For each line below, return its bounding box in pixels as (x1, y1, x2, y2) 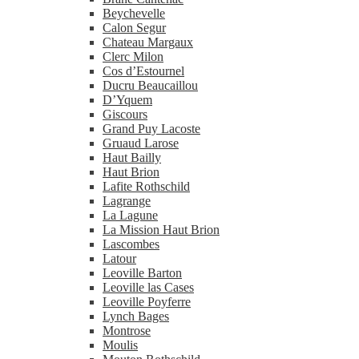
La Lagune (103, 208, 158, 222)
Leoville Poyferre (103, 294, 191, 309)
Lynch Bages (103, 309, 169, 323)
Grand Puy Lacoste (103, 121, 200, 135)
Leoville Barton (103, 265, 182, 280)
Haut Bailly (103, 150, 161, 164)
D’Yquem (103, 92, 152, 107)
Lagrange (103, 193, 151, 208)
